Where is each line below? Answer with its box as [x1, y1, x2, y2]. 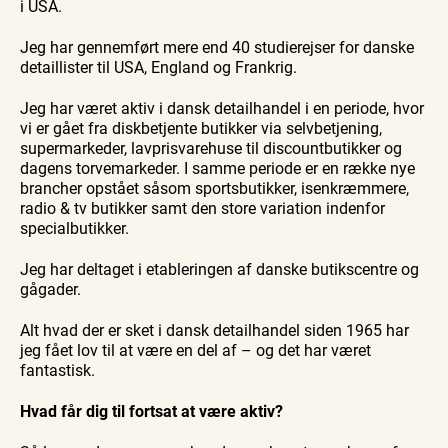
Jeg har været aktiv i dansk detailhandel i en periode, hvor [20, 97, 424, 119]
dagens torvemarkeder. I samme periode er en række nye [20, 157, 415, 179]
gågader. [20, 278, 81, 300]
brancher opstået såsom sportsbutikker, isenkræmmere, [20, 177, 409, 199]
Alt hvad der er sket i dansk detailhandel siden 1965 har [20, 319, 409, 341]
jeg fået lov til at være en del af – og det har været [20, 339, 371, 361]
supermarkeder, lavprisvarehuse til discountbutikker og [20, 137, 402, 159]
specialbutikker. [20, 217, 129, 239]
